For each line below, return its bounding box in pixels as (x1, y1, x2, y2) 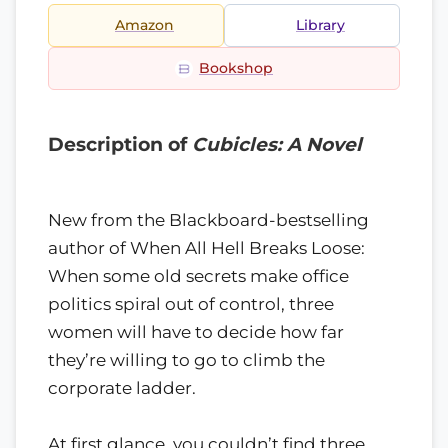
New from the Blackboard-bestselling (48, 209, 369, 230)
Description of (48, 133, 192, 156)
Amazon (115, 17, 174, 33)
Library (296, 17, 345, 33)
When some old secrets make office (48, 265, 349, 286)
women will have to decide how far (48, 321, 344, 342)
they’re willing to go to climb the (48, 349, 325, 370)
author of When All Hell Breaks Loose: (48, 237, 365, 258)
